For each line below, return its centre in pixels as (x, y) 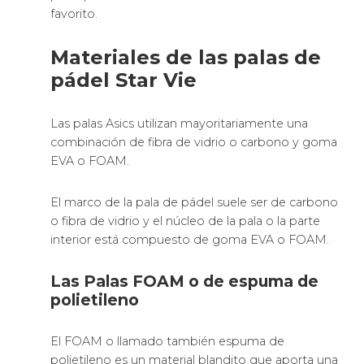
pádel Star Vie (124, 80)
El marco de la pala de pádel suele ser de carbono (195, 203)
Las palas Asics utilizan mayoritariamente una (180, 124)
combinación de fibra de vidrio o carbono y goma (194, 143)
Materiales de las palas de (186, 58)
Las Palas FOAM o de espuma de (185, 282)
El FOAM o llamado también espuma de (168, 342)
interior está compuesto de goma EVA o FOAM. (190, 240)
